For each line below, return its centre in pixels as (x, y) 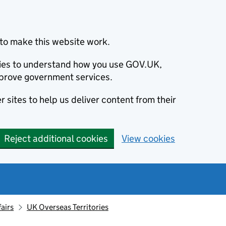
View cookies (148, 138)
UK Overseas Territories (67, 207)
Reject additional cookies (56, 138)
